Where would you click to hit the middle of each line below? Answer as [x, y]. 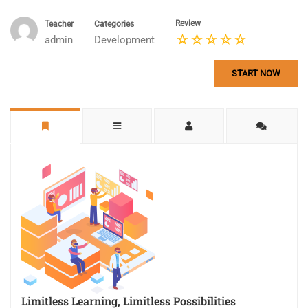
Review [188, 23]
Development [124, 40]
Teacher [59, 24]
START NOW [256, 73]
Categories [114, 24]
